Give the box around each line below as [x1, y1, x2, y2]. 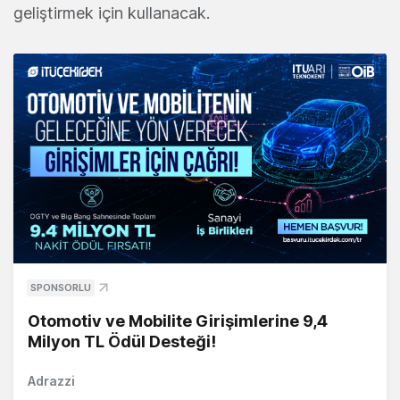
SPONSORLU [30, 281, 91, 295]
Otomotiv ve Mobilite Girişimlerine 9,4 [28, 312, 328, 331]
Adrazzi [28, 373, 75, 389]
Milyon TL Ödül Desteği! [28, 332, 216, 352]
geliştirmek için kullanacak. [13, 4, 210, 23]
